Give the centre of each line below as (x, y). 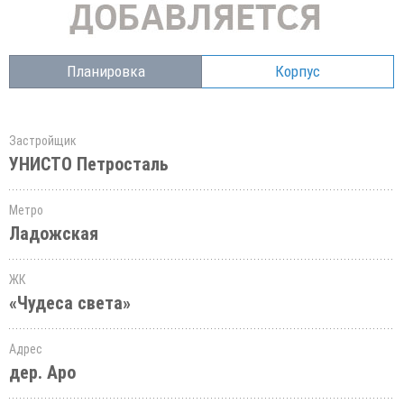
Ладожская (54, 234)
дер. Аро (42, 372)
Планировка (106, 71)
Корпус (298, 71)
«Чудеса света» (70, 303)
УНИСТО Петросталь (89, 164)
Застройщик (43, 141)
